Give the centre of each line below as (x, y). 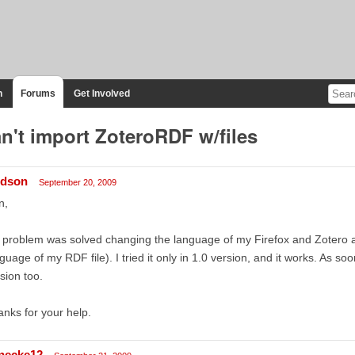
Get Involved (101, 93)
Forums (38, 93)
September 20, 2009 (77, 182)
